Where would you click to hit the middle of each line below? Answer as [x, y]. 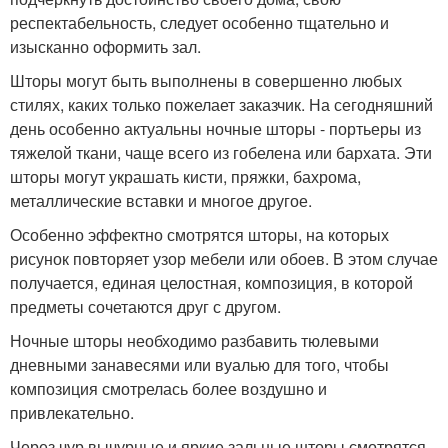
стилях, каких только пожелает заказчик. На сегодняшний [221, 105]
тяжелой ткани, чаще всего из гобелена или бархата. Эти [221, 153]
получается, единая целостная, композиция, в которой [211, 283]
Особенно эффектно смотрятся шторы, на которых [199, 235]
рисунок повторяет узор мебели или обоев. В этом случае [224, 259]
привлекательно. [72, 413]
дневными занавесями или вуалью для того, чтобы [199, 365]
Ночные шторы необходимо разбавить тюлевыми [194, 341]
